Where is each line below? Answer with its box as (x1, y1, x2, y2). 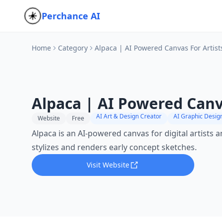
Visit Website (87, 160, 129, 169)
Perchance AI (42, 10, 100, 22)
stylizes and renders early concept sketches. (32, 142, 197, 153)
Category (58, 43, 88, 53)
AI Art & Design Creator (96, 112, 162, 120)
